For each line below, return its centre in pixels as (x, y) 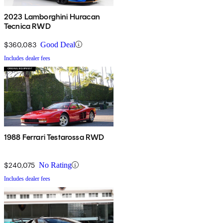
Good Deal (58, 44)
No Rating (55, 165)
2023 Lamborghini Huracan (52, 16)
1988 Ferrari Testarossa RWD (54, 137)
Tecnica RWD (27, 26)
